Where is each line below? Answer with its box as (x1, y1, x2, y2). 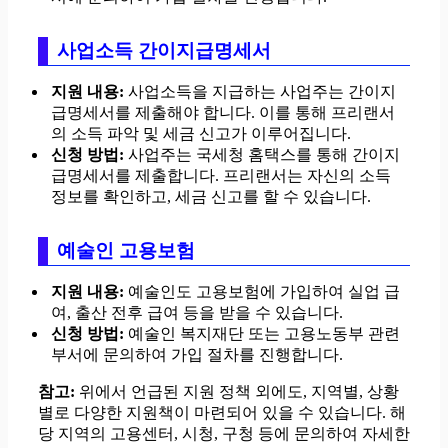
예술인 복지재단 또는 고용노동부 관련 (124, 324, 400, 342)
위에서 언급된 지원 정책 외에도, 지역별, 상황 (75, 382, 399, 400)
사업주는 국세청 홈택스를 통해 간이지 (124, 145, 400, 163)
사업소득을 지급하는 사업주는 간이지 (124, 82, 396, 100)
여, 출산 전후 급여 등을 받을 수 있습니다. (51, 303, 343, 321)
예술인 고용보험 (57, 239, 196, 261)
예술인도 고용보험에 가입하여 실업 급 (124, 282, 400, 300)
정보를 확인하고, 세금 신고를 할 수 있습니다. (51, 187, 371, 205)
